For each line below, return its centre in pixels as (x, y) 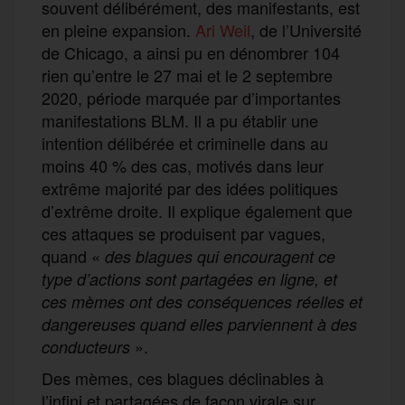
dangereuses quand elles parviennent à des (199, 324)
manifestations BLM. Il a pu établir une (180, 120)
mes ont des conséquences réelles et (228, 301)
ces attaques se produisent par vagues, (184, 233)
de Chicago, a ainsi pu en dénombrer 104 (191, 52)
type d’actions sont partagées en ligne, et (189, 278)
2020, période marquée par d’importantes (191, 97)
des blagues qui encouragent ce (220, 256)
